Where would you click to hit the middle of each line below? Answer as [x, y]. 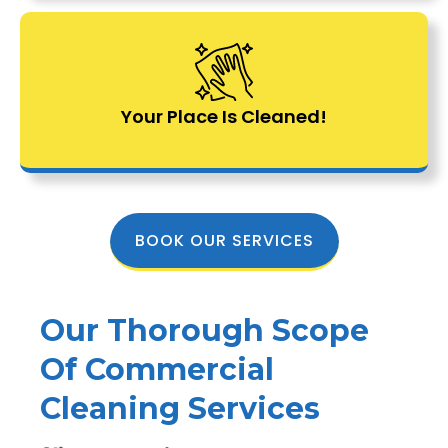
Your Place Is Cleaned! [224, 116]
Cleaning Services [180, 408]
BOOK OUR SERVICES [224, 240]
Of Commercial [157, 369]
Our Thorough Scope [204, 330]
